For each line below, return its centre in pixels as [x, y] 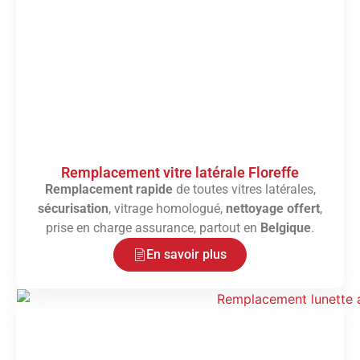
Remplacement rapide [108, 190]
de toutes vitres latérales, [244, 190]
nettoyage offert [273, 209]
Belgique [286, 228]
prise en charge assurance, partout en [153, 228]
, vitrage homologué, [167, 209]
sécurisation [73, 209]
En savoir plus [186, 255]
